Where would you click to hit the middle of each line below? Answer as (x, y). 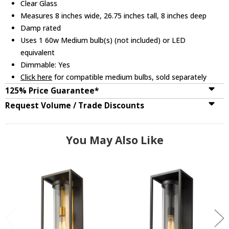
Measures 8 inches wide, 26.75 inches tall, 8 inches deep (114, 15)
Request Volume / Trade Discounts (75, 105)
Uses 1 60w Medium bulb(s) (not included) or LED (103, 40)
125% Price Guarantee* (52, 90)
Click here (37, 77)
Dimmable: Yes (45, 64)
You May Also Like (114, 140)
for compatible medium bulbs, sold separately (130, 77)
